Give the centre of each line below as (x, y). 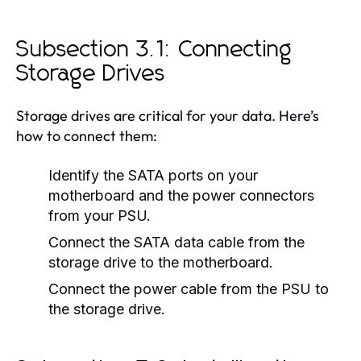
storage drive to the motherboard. (161, 262)
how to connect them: (87, 135)
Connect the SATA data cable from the (176, 242)
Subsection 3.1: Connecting (154, 50)
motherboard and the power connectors (181, 195)
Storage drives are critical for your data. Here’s (168, 115)
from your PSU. (100, 215)
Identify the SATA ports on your (153, 175)
